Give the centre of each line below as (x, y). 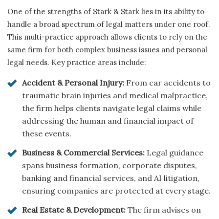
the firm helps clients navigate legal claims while (112, 108)
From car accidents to (167, 83)
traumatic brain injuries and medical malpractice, (115, 96)
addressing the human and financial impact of (108, 121)
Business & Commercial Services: (83, 153)
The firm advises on (163, 210)
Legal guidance (174, 153)
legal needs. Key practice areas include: (77, 63)
